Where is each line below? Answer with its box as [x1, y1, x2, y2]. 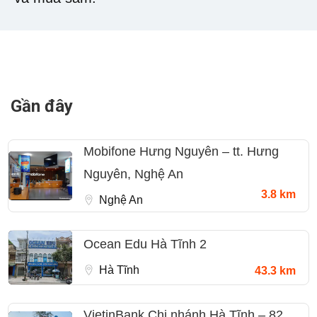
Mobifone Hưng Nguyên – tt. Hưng [83, 144, 279, 158]
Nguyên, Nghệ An [83, 166, 183, 181]
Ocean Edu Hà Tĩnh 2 [83, 237, 207, 252]
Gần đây [11, 96, 73, 116]
